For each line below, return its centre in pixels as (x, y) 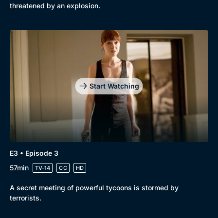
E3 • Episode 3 (34, 153)
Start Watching (114, 86)
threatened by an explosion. (55, 6)
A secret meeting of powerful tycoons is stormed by (94, 187)
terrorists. (26, 198)
